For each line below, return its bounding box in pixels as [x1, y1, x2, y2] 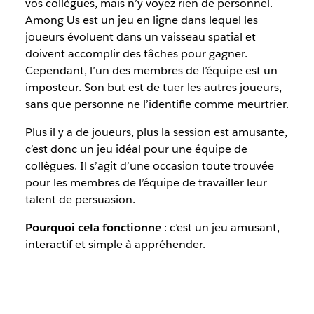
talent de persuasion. [25, 192, 135, 207]
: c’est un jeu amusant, [161, 220, 280, 235]
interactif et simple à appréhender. [25, 237, 205, 252]
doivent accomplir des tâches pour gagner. [25, 46, 247, 61]
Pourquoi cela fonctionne [25, 220, 161, 235]
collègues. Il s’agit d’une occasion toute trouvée [25, 158, 274, 173]
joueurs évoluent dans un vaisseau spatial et [25, 29, 256, 44]
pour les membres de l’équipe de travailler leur [25, 175, 267, 190]
